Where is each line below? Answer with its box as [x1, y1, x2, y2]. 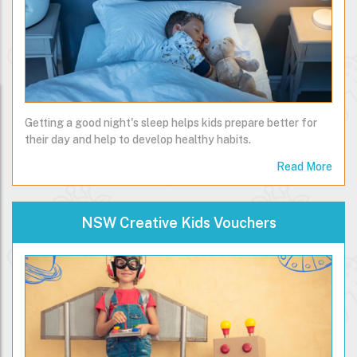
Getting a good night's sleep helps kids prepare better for [25, 116, 317, 130]
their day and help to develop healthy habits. [25, 133, 251, 147]
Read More [277, 160, 332, 174]
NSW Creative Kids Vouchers [80, 214, 277, 232]
